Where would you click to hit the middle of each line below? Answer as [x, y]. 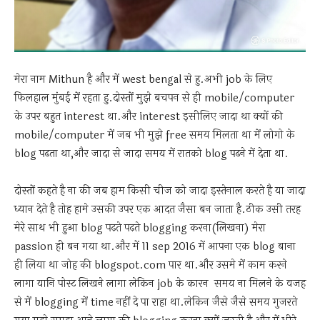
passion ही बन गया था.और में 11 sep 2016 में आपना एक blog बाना [155, 247]
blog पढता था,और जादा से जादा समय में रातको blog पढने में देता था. [151, 154]
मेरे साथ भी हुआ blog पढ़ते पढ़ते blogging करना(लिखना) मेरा [140, 229]
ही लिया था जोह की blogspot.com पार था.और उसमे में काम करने [151, 266]
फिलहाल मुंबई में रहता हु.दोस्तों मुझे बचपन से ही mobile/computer [155, 99]
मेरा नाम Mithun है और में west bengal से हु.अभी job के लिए [143, 80]
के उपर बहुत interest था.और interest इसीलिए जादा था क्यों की [150, 117]
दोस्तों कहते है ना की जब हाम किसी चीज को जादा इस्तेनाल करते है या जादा [160, 191]
